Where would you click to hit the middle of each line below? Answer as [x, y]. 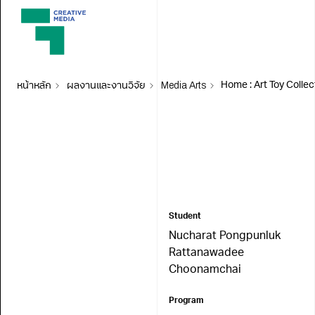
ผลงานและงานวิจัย [106, 85]
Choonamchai [205, 270]
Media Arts [183, 85]
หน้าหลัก [34, 85]
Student [185, 217]
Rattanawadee [206, 253]
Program [186, 301]
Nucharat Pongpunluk [224, 236]
